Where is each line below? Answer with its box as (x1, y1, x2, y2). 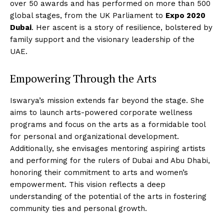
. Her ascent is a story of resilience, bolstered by (31, 23, 212, 32)
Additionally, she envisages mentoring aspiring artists (10, 144, 205, 153)
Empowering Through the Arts (10, 71, 156, 85)
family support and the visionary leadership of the (10, 35, 194, 44)
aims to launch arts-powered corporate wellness (10, 108, 192, 117)
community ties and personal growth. (10, 204, 147, 213)
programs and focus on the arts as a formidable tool (10, 120, 205, 129)
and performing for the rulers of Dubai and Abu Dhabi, (10, 156, 210, 165)
